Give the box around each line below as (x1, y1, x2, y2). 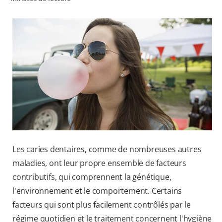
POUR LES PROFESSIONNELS (113, 55, 206, 62)
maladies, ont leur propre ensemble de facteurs (12, 158, 186, 169)
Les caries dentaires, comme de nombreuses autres (12, 144, 202, 155)
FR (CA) (180, 76, 206, 84)
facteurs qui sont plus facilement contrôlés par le (12, 199, 191, 211)
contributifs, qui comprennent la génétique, (12, 171, 171, 183)
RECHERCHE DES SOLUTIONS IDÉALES (94, 10, 206, 19)
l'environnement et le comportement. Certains (12, 185, 182, 197)
